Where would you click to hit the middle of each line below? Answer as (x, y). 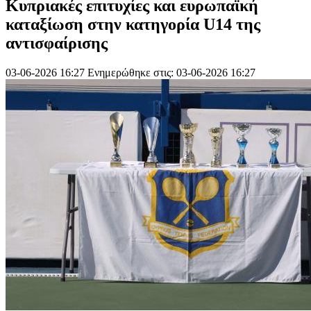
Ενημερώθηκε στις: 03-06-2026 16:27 (171, 72)
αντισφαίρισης (57, 43)
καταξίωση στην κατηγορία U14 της (133, 24)
